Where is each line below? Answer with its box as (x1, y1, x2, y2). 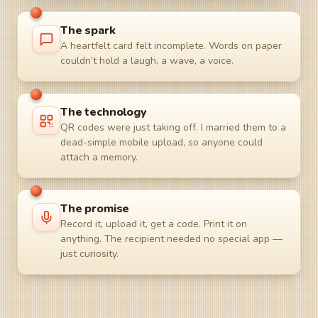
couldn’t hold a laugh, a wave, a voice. (60, 54, 234, 67)
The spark (60, 23, 116, 38)
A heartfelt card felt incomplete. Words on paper (60, 39, 282, 53)
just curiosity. (60, 247, 119, 261)
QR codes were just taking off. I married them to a (60, 121, 286, 134)
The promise (60, 201, 130, 216)
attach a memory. (60, 150, 138, 164)
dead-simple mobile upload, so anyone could (60, 136, 263, 149)
